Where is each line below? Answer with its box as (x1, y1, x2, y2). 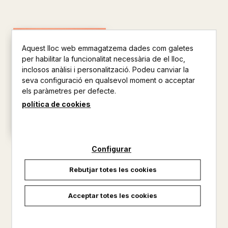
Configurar (92, 144, 131, 153)
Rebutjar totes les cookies (69, 165, 157, 174)
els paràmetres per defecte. (22, 86, 117, 95)
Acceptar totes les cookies (68, 191, 157, 199)
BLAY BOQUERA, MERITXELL (17, 157, 102, 164)
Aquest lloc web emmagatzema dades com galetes (22, 43, 194, 52)
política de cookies (22, 99, 91, 108)
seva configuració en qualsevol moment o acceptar (22, 75, 195, 84)
